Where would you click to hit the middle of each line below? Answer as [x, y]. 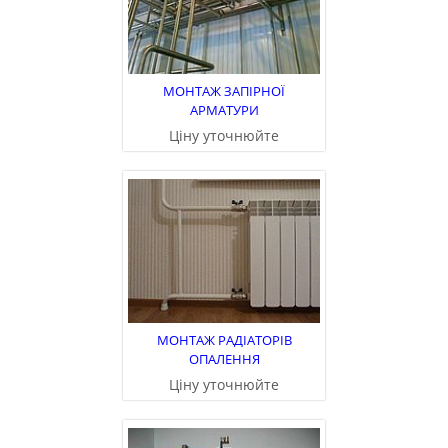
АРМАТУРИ [224, 110]
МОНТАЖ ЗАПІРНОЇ [224, 91]
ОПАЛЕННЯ [224, 359]
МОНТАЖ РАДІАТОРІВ [224, 340]
